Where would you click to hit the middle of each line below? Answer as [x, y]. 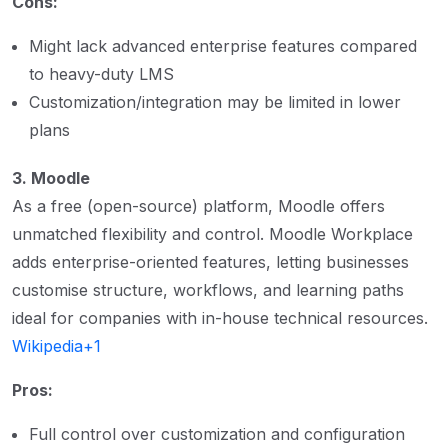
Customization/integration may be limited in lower [215, 101]
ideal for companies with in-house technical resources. [220, 317]
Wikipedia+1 [56, 345]
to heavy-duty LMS [101, 73]
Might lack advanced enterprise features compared [223, 45]
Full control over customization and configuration [217, 433]
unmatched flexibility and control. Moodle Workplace [212, 233]
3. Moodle [51, 177]
